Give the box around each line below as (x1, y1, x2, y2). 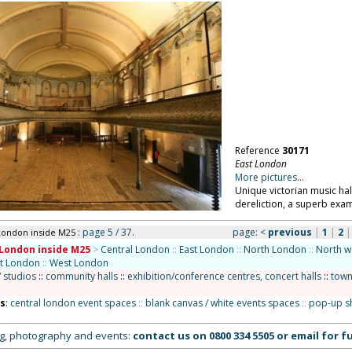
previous (267, 225, 312, 239)
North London (243, 243, 306, 256)
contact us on (132, 328, 209, 343)
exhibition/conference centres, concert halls (126, 269, 321, 283)
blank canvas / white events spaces (145, 296, 299, 310)
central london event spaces (9, 296, 136, 310)
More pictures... (234, 170, 304, 184)
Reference (234, 144, 282, 157)
